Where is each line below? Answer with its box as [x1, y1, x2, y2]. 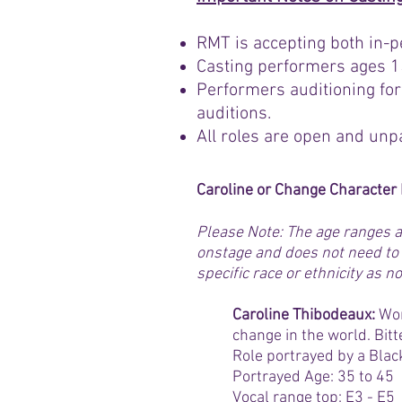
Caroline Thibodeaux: [232, 306, 375, 325]
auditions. [197, 103, 271, 125]
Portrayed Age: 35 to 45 [232, 368, 394, 387]
